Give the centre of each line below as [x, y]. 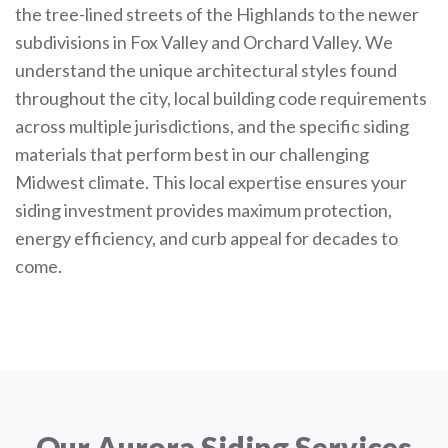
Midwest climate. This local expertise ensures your [211, 182]
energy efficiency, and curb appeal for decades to [206, 238]
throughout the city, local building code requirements [221, 98]
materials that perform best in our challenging [192, 154]
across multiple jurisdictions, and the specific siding [212, 126]
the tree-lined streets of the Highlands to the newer [217, 14]
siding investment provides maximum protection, [203, 210]
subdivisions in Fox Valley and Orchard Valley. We [204, 42]
